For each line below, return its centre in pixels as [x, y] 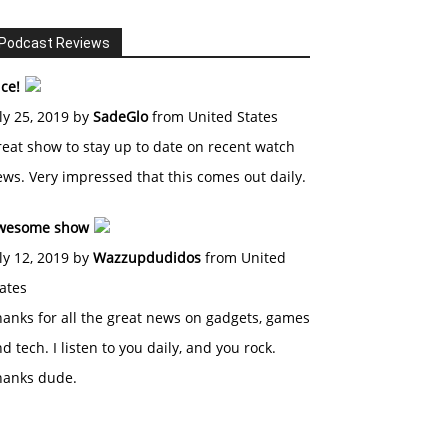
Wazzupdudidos [147, 257]
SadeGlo [120, 116]
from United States [213, 116]
